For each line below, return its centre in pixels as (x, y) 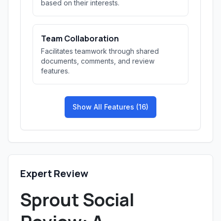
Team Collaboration (80, 38)
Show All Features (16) (110, 107)
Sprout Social (77, 200)
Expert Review (54, 173)
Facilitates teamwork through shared (100, 51)
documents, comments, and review (98, 61)
